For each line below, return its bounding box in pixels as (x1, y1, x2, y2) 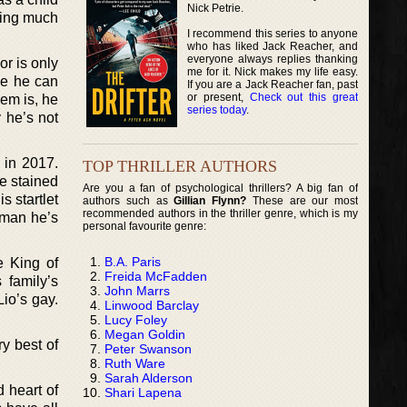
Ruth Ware (104, 355, 165, 371)
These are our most (246, 194, 359, 207)
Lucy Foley (104, 312, 167, 327)
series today (187, 103, 246, 116)
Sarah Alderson (104, 370, 193, 385)
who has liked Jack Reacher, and (187, 39, 359, 53)
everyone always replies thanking (187, 52, 359, 65)
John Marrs (104, 283, 170, 298)
